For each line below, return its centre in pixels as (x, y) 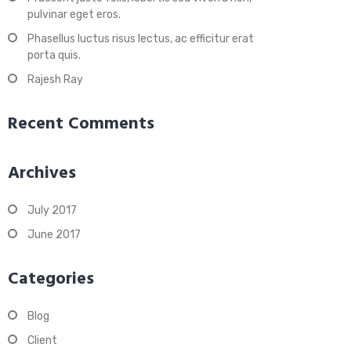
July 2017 (52, 210)
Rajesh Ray (55, 80)
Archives (42, 174)
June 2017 (54, 235)
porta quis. (54, 55)
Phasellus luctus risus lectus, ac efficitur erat (141, 39)
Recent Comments (81, 124)
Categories (51, 279)
